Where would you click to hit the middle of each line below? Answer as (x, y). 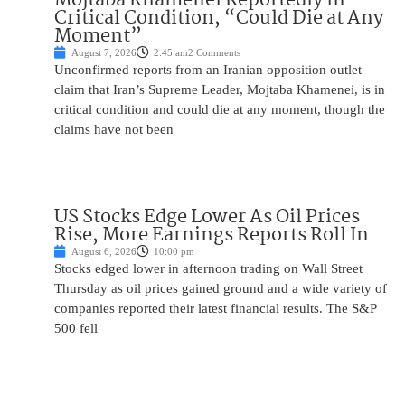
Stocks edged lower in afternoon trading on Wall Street (208, 268)
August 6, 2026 (104, 251)
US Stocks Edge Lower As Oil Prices (207, 217)
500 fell (76, 328)
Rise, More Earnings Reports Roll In (212, 235)
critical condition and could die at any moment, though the (220, 109)
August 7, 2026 (104, 52)
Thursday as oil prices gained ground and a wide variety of (221, 288)
